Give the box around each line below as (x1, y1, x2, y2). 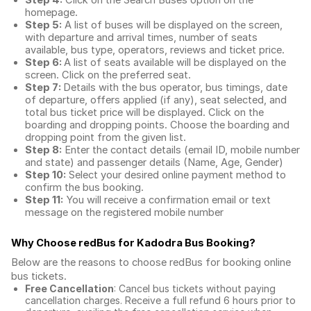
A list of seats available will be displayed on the (64, 56, 286, 69)
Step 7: (25, 81, 63, 94)
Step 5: (25, 19, 62, 31)
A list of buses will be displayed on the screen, (62, 19, 283, 31)
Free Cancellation (25, 283, 114, 294)
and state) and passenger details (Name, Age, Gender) (25, 156, 283, 169)
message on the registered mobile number (25, 206, 224, 219)
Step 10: (25, 169, 66, 181)
